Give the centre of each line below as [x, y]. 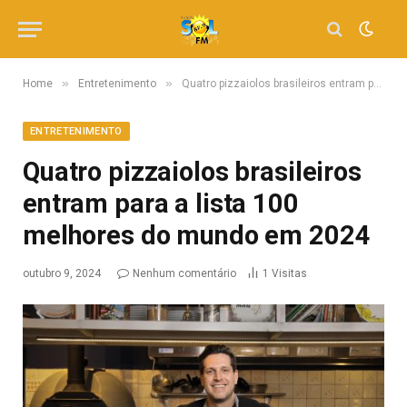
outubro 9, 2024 [62, 273]
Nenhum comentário [184, 273]
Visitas [289, 273]
